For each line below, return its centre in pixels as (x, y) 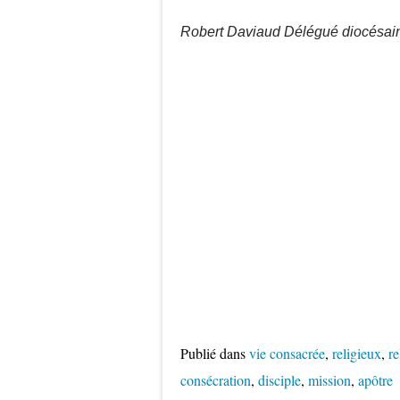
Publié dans (213, 353)
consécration (216, 380)
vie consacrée (287, 353)
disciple (279, 380)
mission (329, 380)
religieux (357, 353)
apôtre (375, 380)
